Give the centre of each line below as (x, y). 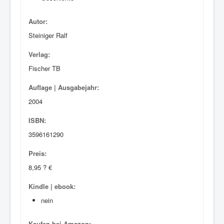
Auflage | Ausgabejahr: (64, 87)
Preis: (37, 153)
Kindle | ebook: (52, 186)
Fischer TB (44, 68)
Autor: (38, 21)
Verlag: (39, 54)
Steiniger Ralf (48, 35)
